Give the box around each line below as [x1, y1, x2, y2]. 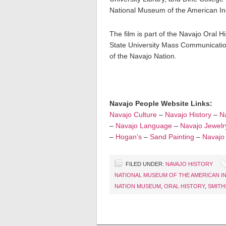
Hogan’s [116, 133, 142, 141]
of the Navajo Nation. [109, 52, 177, 60]
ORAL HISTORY [164, 183, 205, 189]
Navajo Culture [109, 110, 157, 119]
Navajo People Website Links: [109, 99, 212, 107]
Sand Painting [150, 133, 194, 141]
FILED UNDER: [126, 161, 165, 167]
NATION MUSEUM [115, 183, 161, 189]
